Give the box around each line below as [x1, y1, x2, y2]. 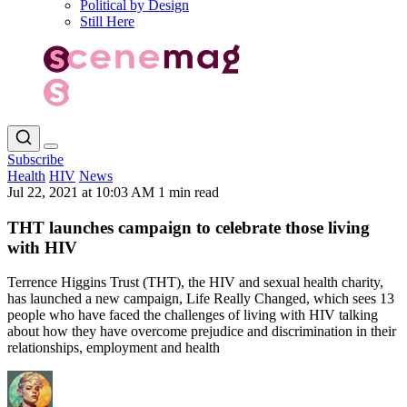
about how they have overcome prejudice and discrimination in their [7, 323, 396, 340]
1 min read [158, 184, 219, 200]
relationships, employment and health [7, 340, 220, 356]
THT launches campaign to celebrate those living [7, 217, 370, 237]
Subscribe [7, 151, 64, 167]
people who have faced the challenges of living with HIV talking [7, 307, 378, 323]
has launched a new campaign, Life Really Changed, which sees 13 [7, 291, 394, 307]
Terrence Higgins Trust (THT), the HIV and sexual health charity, [7, 274, 383, 291]
